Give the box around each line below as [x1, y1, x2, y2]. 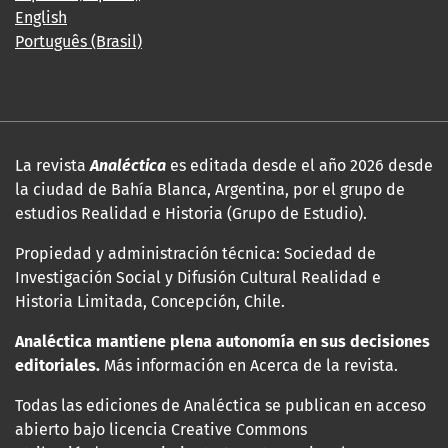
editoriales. [15, 355, 100, 375]
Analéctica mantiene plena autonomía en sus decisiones [15, 331, 430, 351]
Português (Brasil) [15, 31, 142, 51]
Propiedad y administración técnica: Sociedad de [15, 243, 376, 263]
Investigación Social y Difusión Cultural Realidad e [15, 267, 381, 287]
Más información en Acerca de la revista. [100, 355, 398, 375]
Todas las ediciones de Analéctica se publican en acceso [15, 395, 426, 415]
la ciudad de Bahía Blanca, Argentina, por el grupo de [15, 179, 405, 199]
